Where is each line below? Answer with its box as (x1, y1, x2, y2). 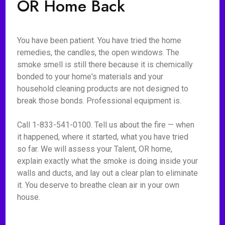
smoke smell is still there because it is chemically (17, 60, 193, 69)
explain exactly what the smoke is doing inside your (17, 156, 198, 166)
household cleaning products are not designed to (17, 84, 189, 93)
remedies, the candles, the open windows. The (17, 48, 180, 57)
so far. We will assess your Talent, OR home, (17, 144, 173, 154)
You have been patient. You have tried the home (17, 36, 182, 45)
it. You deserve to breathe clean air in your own (17, 180, 180, 190)
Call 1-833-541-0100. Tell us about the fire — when (17, 120, 195, 130)
